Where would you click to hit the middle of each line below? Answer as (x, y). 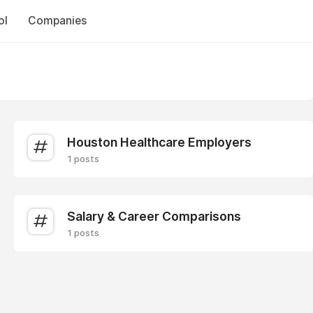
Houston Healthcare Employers (159, 142)
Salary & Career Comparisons (154, 216)
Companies (57, 21)
